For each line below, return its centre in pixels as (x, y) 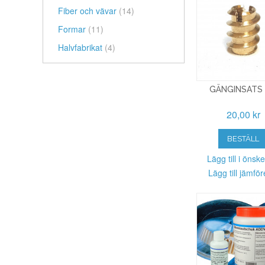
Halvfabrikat (81, 47)
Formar (73, 29)
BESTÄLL (243, 138)
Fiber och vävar (88, 11)
